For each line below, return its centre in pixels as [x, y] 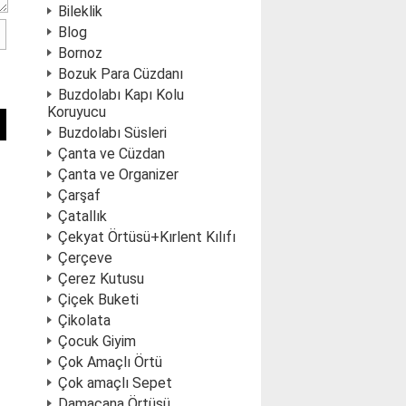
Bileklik [80, 11]
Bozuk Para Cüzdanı [121, 74]
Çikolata [84, 320]
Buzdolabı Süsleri [112, 133]
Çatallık [82, 216]
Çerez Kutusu [101, 279]
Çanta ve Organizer [118, 174]
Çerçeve [85, 258]
